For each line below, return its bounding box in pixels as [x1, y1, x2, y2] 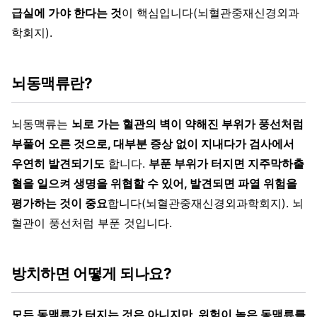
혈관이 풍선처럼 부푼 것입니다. [11, 215, 172, 230]
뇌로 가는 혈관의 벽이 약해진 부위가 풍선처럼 [71, 116, 304, 131]
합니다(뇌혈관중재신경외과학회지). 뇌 [108, 195, 304, 210]
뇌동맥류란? [11, 74, 93, 92]
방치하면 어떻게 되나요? [11, 264, 172, 282]
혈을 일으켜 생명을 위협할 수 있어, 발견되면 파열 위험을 [11, 175, 297, 190]
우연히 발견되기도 [11, 156, 105, 171]
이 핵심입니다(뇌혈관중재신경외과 [122, 5, 299, 20]
